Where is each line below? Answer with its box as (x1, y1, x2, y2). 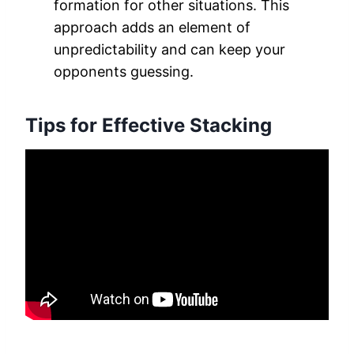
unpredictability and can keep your (54, 41, 285, 58)
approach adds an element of (54, 19, 250, 36)
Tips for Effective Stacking (25, 114, 272, 137)
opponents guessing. (54, 63, 194, 81)
